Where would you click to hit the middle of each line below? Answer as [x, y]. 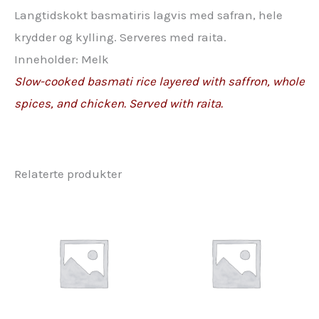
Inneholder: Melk [62, 59]
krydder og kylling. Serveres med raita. [120, 37]
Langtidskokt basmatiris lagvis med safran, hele [148, 15]
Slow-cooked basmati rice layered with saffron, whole [159, 81]
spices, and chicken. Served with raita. [119, 103]
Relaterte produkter [68, 173]
